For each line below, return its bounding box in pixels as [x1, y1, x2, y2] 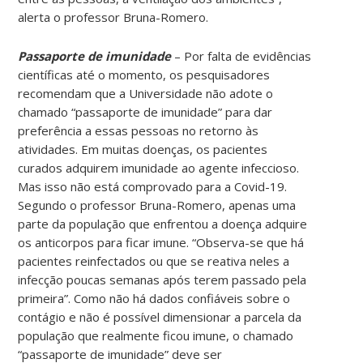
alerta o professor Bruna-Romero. [18, 8, 209, 25]
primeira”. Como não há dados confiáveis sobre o [18, 289, 291, 306]
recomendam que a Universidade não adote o [18, 84, 274, 101]
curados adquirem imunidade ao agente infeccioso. [18, 159, 300, 176]
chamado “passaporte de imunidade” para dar [18, 103, 273, 120]
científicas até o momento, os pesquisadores [18, 66, 271, 83]
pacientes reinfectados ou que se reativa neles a [18, 252, 290, 269]
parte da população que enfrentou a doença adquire [18, 215, 308, 232]
